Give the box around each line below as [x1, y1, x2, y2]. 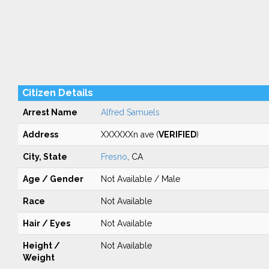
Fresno [100, 152, 127, 162]
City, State [22, 152, 67, 162]
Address [22, 130, 58, 139]
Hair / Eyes [22, 219, 70, 228]
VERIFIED [158, 130, 196, 139]
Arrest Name [22, 107, 77, 117]
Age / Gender [22, 174, 83, 184]
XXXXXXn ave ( [100, 130, 159, 139]
